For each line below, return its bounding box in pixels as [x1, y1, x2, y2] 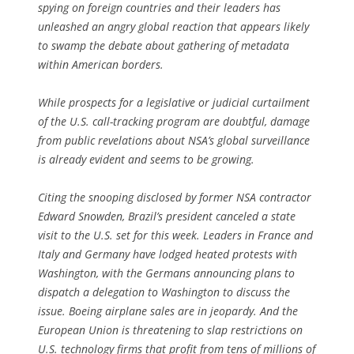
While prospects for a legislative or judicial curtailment [38, 94, 310, 110]
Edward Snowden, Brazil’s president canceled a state [38, 208, 296, 224]
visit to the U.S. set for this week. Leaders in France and [38, 227, 313, 243]
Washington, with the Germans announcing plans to [38, 265, 295, 281]
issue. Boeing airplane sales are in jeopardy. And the [38, 303, 298, 318]
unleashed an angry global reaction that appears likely [38, 18, 309, 34]
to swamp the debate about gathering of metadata [38, 37, 289, 53]
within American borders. [38, 56, 164, 72]
